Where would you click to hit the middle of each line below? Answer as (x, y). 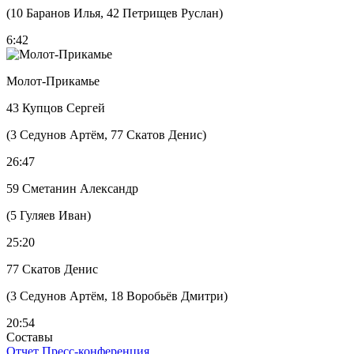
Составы (30, 337)
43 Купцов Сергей (56, 108)
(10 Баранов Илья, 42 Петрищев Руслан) (115, 13)
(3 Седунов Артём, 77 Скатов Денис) (106, 135)
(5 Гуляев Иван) (49, 215)
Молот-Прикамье (53, 81)
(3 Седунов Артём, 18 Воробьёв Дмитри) (117, 296)
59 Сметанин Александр (72, 188)
